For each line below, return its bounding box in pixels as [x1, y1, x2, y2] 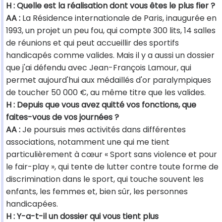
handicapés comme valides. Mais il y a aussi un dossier [6, 50, 215, 61]
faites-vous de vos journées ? [6, 111, 119, 123]
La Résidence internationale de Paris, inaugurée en [20, 12, 217, 24]
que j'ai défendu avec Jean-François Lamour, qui [6, 62, 191, 74]
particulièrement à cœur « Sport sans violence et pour [6, 149, 217, 161]
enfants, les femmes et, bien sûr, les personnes [6, 186, 188, 198]
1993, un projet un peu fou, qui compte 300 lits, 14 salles [6, 25, 216, 37]
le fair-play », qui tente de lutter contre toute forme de [6, 161, 219, 173]
